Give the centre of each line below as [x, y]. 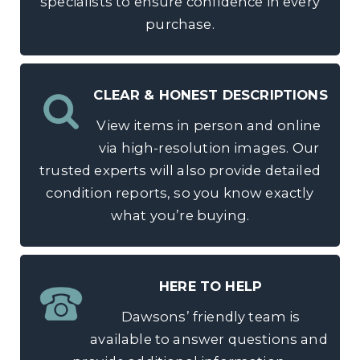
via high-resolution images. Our [209, 147]
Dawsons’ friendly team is [209, 316]
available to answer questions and [209, 339]
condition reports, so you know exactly [180, 192]
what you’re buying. [180, 215]
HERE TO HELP [211, 286]
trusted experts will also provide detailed [180, 170]
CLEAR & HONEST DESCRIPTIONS [211, 94]
